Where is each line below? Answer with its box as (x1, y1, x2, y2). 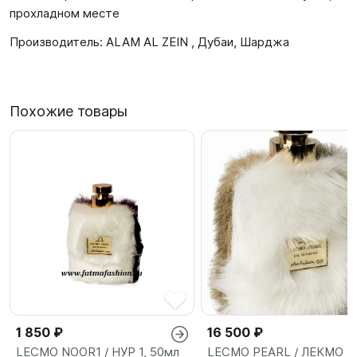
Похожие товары (10, 103, 127, 120)
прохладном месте (10, 6, 120, 21)
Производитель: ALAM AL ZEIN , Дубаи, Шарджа (10, 34, 289, 49)
